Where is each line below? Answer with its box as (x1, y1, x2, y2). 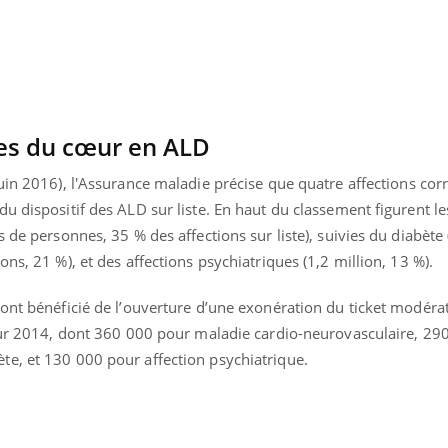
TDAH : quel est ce (92, 8, 216, 28)
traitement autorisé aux (92, 23, 256, 43)
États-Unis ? (92, 38, 172, 58)
